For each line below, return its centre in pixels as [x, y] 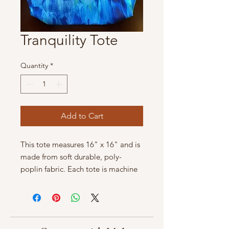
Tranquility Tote [69, 40]
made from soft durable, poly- [71, 156]
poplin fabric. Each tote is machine [79, 169]
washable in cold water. [60, 181]
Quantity [34, 65]
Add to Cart [82, 116]
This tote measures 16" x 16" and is [80, 144]
